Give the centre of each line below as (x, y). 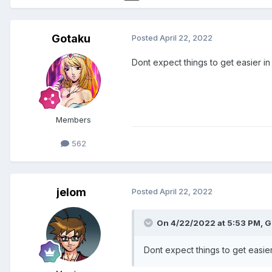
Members (73, 120)
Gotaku (71, 39)
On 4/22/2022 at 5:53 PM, (211, 223)
